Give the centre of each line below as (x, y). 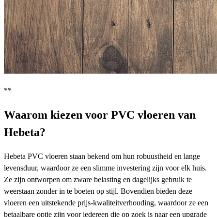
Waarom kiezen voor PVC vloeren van (100, 115)
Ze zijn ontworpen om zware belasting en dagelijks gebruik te (98, 179)
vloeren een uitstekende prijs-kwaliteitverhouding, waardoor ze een (106, 202)
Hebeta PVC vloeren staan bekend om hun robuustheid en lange (102, 156)
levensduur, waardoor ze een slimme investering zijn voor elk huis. (105, 168)
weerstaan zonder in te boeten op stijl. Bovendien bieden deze (98, 191)
